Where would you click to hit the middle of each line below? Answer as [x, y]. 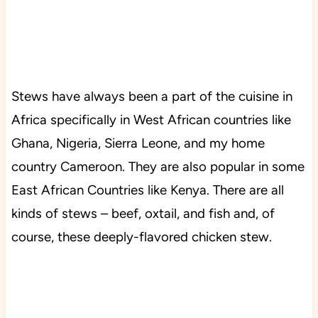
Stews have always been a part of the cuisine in [152, 97]
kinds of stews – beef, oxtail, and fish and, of [143, 214]
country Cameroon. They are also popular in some [158, 167]
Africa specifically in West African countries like [151, 120]
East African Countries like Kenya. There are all [147, 190]
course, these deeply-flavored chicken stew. [141, 237]
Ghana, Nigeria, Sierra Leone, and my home [138, 143]
